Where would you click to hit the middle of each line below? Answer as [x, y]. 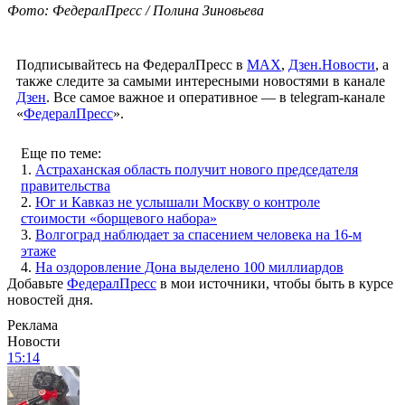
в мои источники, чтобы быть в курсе [275, 283]
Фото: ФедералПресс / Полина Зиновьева [136, 10]
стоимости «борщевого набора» [119, 218]
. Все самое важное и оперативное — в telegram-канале [216, 97]
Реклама [33, 325]
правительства [66, 185]
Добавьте [37, 283]
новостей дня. [50, 299]
